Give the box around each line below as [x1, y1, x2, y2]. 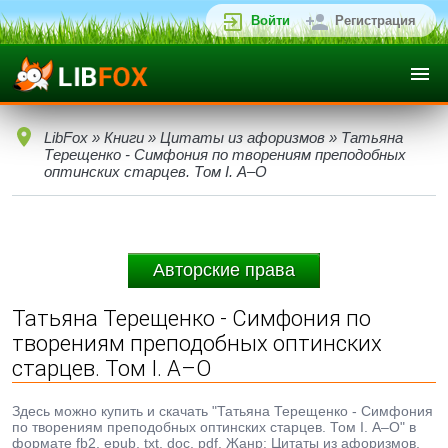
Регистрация [335, 13, 416, 28]
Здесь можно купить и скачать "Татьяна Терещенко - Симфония [12, 403, 433, 419]
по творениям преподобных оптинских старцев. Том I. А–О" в [12, 419, 416, 435]
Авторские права [153, 260, 295, 280]
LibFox [44, 129, 88, 146]
